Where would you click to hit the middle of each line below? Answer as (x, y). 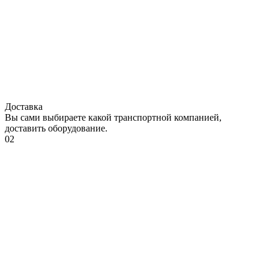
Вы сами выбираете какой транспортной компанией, (113, 117)
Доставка (24, 106)
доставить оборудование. (56, 128)
